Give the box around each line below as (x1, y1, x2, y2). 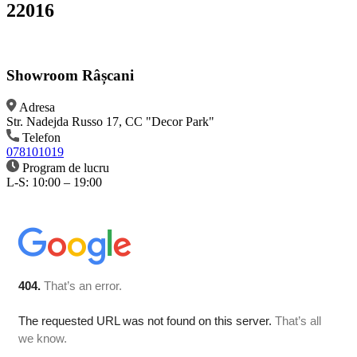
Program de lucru (22, 161, 109, 175)
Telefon (22, 131, 61, 145)
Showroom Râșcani (6, 66, 134, 84)
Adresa (19, 100, 55, 115)
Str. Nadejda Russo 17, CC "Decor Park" (6, 115, 214, 129)
